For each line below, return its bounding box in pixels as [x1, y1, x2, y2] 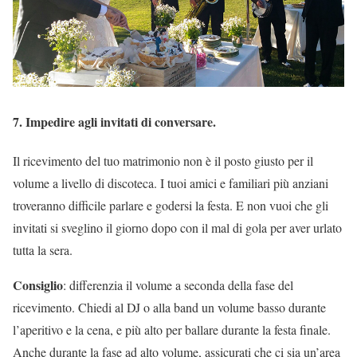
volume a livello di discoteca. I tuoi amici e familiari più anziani [13, 174, 328, 191]
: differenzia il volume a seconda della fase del [63, 276, 293, 293]
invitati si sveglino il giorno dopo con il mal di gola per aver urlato [13, 218, 342, 236]
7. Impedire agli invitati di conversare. [13, 112, 216, 131]
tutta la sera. [13, 241, 73, 258]
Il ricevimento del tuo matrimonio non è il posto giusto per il [13, 151, 313, 169]
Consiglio [13, 275, 63, 294]
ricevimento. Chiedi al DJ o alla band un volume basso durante [13, 298, 326, 316]
